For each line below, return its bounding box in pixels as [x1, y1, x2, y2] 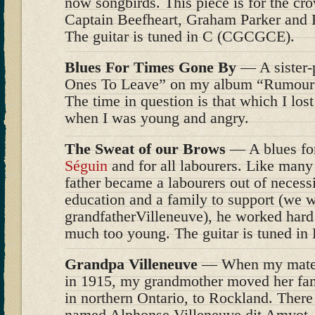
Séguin [65, 157, 108, 174]
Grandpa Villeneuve [65, 255, 198, 273]
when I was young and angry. [65, 109, 249, 127]
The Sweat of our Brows [65, 140, 226, 157]
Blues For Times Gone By [65, 58, 236, 76]
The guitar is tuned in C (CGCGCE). [65, 27, 295, 45]
